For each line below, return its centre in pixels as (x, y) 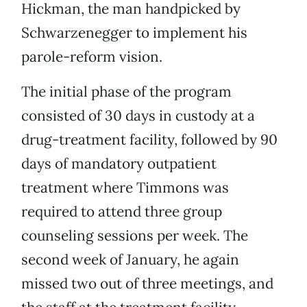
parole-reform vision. (92, 57)
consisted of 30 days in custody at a (138, 116)
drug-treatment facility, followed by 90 (149, 140)
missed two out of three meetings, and (147, 284)
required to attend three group (122, 212)
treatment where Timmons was (125, 188)
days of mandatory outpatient (119, 164)
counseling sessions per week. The (135, 236)
